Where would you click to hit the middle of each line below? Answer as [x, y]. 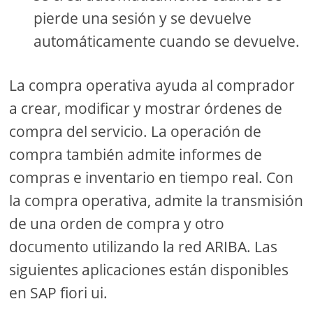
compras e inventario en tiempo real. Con [152, 178]
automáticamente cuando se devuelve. [167, 42]
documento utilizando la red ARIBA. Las [144, 247]
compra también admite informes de [136, 155]
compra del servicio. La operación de [136, 132]
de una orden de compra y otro [117, 224]
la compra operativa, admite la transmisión [156, 201]
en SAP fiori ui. [59, 293]
